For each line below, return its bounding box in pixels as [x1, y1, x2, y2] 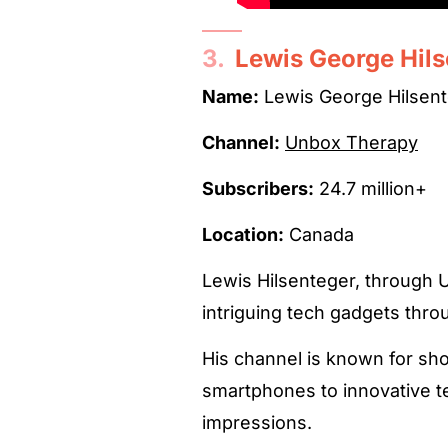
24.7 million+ [314, 177, 427, 199]
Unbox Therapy [285, 131, 418, 153]
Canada [284, 223, 354, 245]
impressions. [202, 411, 312, 433]
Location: [202, 223, 284, 245]
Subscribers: [202, 177, 314, 199]
